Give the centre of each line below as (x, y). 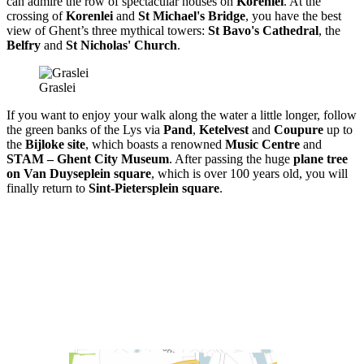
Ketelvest (224, 129)
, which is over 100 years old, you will (249, 173)
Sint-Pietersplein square (154, 188)
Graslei (57, 87)
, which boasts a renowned (155, 144)
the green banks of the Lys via (85, 129)
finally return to (48, 188)
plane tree (321, 158)
